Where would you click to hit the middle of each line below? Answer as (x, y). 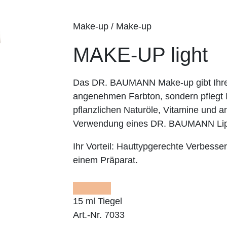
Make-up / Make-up (112, 26)
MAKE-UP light (140, 54)
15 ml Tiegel (98, 201)
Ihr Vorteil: (93, 146)
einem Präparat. (105, 160)
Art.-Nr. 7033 (99, 215)
